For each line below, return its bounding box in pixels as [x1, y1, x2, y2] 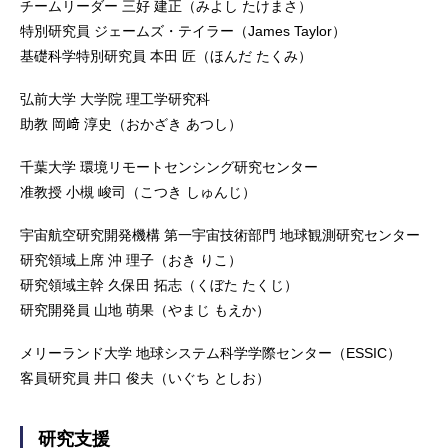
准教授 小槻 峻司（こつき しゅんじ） [20, 183, 256, 200]
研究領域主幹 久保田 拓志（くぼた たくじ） [20, 276, 298, 293]
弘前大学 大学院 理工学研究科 [20, 90, 210, 107]
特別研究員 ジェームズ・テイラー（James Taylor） [20, 22, 346, 39]
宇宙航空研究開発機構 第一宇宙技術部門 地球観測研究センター [20, 226, 420, 243]
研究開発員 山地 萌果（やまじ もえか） [20, 301, 270, 318]
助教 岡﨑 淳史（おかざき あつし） [20, 115, 242, 132]
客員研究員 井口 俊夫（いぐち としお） [20, 369, 270, 386]
